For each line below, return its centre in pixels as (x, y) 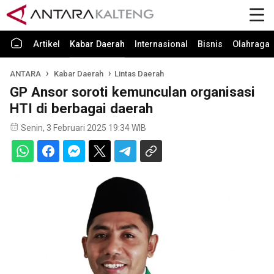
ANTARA (25, 74)
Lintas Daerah (139, 74)
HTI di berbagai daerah (81, 108)
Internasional (161, 44)
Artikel (46, 44)
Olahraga (251, 44)
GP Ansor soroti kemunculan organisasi (132, 92)
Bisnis (210, 44)
